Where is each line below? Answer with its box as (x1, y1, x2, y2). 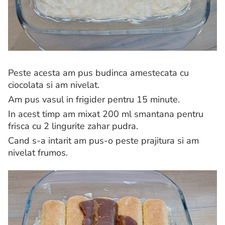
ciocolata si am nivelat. (8, 79, 99, 91)
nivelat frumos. (8, 147, 68, 159)
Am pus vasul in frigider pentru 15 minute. (8, 93, 180, 106)
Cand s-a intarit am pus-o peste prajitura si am (8, 135, 199, 147)
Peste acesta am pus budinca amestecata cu (8, 67, 189, 79)
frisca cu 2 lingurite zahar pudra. (8, 120, 138, 133)
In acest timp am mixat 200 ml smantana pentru (8, 108, 203, 121)
